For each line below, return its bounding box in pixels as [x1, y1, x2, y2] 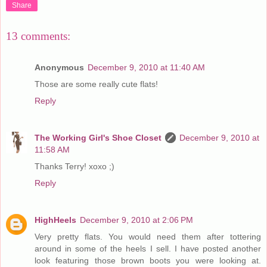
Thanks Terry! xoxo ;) [35, 161, 114, 171]
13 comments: [6, 30, 70, 43]
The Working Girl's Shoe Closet [35, 132, 162, 142]
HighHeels [35, 215, 76, 225]
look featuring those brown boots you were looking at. [35, 255, 261, 265]
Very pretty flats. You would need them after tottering [35, 231, 261, 241]
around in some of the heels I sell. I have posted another [35, 243, 261, 253]
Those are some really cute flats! [35, 79, 158, 89]
